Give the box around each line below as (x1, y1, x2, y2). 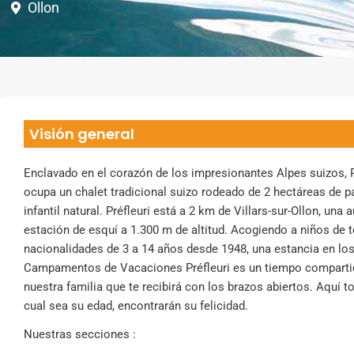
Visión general (29, 124, 134, 144)
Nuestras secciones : (24, 327, 136, 341)
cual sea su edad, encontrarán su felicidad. (24, 299, 248, 313)
